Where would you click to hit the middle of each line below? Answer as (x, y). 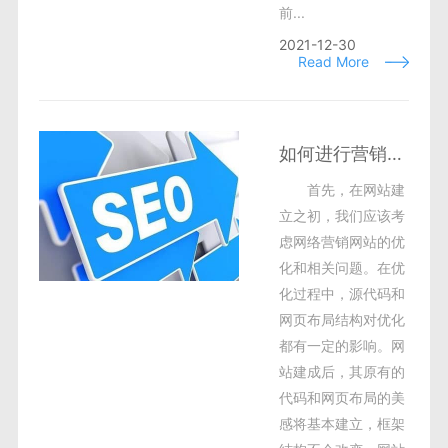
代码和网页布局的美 (341, 397)
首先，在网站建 (355, 189)
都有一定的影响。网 (341, 345)
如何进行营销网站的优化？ (394, 153)
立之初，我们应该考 (341, 215)
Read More (334, 61)
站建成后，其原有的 (341, 371)
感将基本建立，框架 (341, 423)
